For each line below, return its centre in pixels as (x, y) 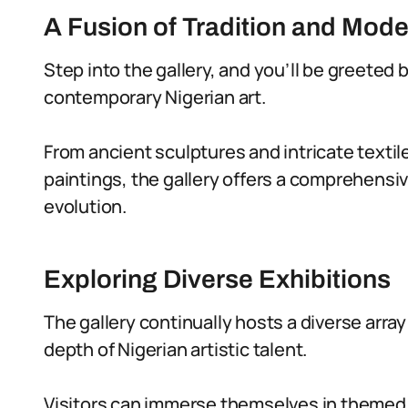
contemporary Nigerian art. (155, 97)
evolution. (86, 206)
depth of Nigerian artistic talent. (176, 349)
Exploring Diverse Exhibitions (217, 279)
